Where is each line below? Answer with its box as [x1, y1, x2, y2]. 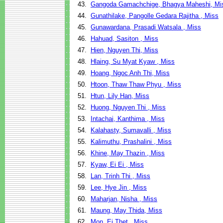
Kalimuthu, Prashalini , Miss [91, 138, 172, 145]
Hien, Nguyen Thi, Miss [91, 46, 158, 54]
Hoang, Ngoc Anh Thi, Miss [91, 69, 170, 77]
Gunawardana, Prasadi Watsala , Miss [91, 23, 201, 31]
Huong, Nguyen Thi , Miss [91, 104, 166, 111]
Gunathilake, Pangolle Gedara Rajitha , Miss [91, 12, 219, 19]
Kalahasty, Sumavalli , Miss [91, 126, 171, 134]
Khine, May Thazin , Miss [91, 149, 165, 157]
